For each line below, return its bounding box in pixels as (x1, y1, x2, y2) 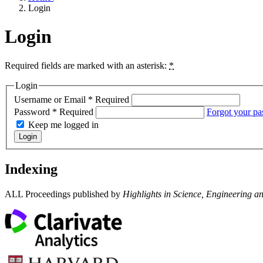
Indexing (5, 161, 58, 177)
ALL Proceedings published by (5, 189, 120, 200)
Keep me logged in (28, 120, 99, 130)
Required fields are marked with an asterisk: (5, 60, 169, 70)
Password (14, 107, 52, 117)
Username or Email (14, 95, 88, 105)
